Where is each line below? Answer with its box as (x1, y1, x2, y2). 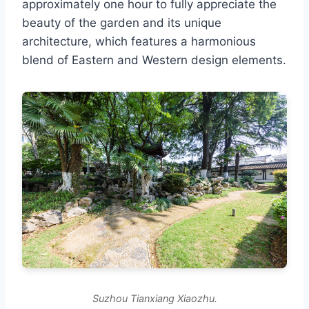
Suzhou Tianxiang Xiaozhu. (92, 292, 217, 305)
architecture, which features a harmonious (22, 34, 256, 49)
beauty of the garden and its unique (22, 16, 221, 30)
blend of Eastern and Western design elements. (22, 53, 286, 68)
